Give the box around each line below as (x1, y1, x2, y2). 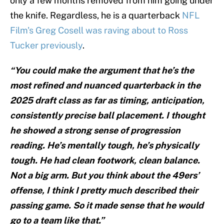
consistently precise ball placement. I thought (10, 110, 205, 121)
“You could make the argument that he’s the (10, 65, 194, 76)
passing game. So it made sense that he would (10, 200, 203, 211)
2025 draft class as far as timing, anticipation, (10, 95, 204, 106)
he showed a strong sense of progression (10, 125, 180, 136)
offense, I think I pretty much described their (10, 185, 198, 196)
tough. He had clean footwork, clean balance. (10, 155, 200, 166)
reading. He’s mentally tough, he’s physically (10, 140, 199, 151)
